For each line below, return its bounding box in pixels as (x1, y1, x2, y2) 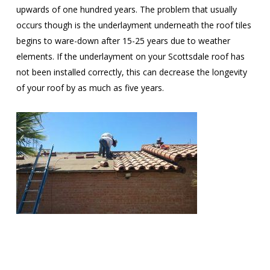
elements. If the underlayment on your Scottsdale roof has (16, 51, 245, 62)
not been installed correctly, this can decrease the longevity (16, 66, 247, 78)
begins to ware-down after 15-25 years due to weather (16, 35, 230, 46)
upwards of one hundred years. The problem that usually (16, 4, 237, 15)
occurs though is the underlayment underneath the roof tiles (16, 19, 251, 31)
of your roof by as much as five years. (16, 82, 164, 93)
